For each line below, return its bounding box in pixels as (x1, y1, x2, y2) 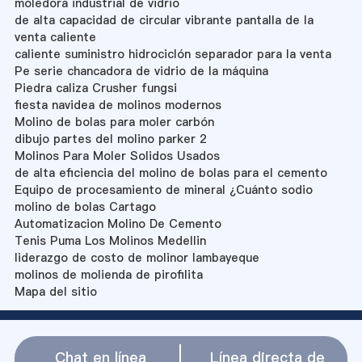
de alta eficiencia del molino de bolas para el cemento (14, 164, 327, 181)
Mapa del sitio (14, 283, 97, 300)
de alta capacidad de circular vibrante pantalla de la (14, 11, 314, 28)
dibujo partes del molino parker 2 (14, 130, 207, 147)
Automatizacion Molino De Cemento (14, 215, 221, 232)
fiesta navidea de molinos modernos (14, 96, 221, 113)
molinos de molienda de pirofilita (14, 266, 203, 283)
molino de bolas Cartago (14, 198, 156, 215)
